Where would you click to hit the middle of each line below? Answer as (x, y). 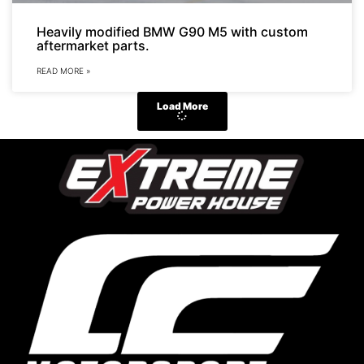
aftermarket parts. (93, 45)
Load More (182, 106)
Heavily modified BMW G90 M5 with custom (172, 31)
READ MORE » (63, 70)
